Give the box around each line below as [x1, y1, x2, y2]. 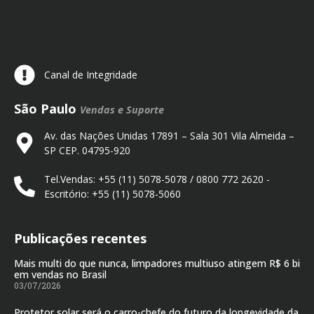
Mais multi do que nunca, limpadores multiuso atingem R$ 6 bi [14, 257, 300, 271]
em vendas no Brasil [14, 268, 107, 282]
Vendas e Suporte [80, 102, 164, 116]
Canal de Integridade [43, 68, 137, 82]
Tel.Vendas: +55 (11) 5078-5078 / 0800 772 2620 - [43, 172, 270, 186]
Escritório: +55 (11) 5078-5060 [43, 186, 181, 200]
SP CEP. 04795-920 [43, 143, 130, 157]
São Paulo [14, 100, 80, 117]
